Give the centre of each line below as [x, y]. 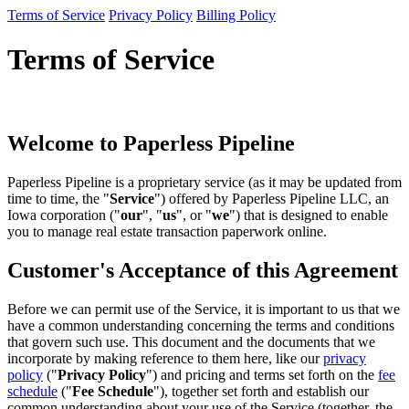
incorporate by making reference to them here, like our [165, 359]
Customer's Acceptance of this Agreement [203, 271]
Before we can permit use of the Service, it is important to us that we [204, 309]
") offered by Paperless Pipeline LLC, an [272, 199]
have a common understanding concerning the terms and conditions [201, 326]
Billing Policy [236, 15]
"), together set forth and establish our [261, 392]
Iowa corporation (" [64, 215]
